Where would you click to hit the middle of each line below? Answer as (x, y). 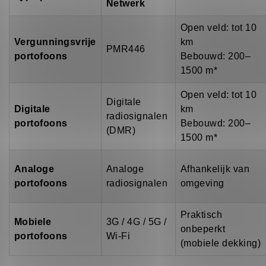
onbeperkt (203, 229)
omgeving (202, 183)
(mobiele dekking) (221, 243)
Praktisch (202, 215)
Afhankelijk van (215, 169)
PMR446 (126, 49)
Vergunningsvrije (55, 42)
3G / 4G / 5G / (137, 222)
